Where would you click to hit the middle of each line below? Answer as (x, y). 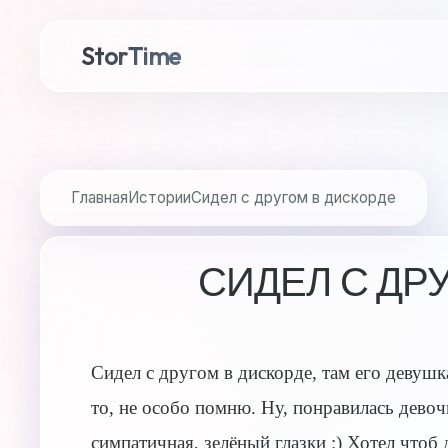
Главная (99, 197)
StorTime (131, 56)
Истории (159, 197)
